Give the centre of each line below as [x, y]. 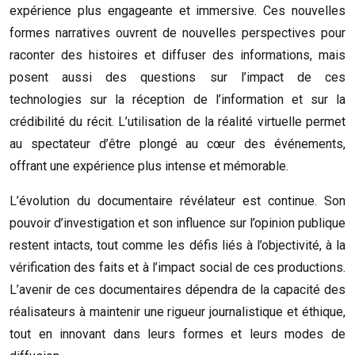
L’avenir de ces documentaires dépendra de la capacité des [177, 290]
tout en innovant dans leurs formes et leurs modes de [177, 334]
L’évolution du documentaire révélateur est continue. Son [177, 201]
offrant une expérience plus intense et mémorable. [149, 166]
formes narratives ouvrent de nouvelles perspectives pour [177, 33]
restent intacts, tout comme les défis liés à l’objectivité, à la [177, 245]
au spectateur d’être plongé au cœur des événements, [177, 144]
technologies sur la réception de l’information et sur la [177, 99]
